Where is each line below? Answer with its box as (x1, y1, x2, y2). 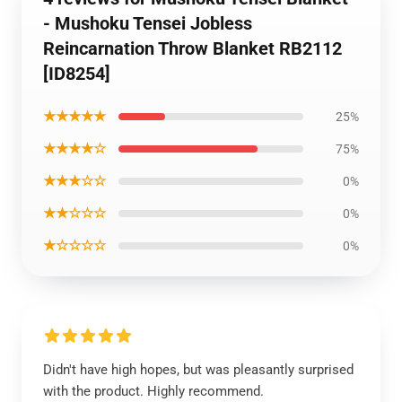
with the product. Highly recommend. (43, 383, 264, 399)
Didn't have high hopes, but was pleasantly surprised (43, 362, 354, 378)
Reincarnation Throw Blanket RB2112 (43, 38, 342, 59)
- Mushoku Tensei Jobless (43, 13, 252, 34)
